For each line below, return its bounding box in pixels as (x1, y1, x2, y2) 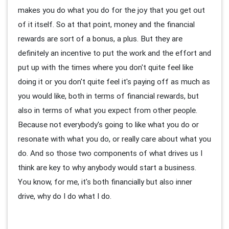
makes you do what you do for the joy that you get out (18, 5, 205, 15)
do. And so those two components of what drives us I (18, 148, 202, 158)
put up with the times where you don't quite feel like (18, 62, 193, 72)
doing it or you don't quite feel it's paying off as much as (18, 76, 210, 86)
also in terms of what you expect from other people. (18, 105, 197, 115)
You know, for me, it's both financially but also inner (18, 176, 192, 187)
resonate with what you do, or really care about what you (18, 133, 211, 144)
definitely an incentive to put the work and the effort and (18, 48, 211, 58)
